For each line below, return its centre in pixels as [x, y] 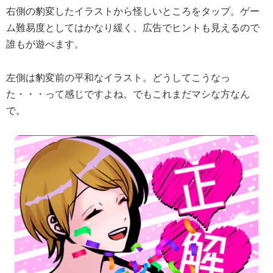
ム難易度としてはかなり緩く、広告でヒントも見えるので [133, 28]
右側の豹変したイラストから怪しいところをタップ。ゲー [133, 12]
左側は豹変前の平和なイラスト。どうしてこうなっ [118, 77]
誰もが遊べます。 [45, 44]
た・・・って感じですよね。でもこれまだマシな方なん [128, 94]
